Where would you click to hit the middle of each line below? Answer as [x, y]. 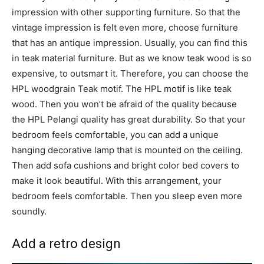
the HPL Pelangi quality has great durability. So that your [129, 119]
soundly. [29, 211]
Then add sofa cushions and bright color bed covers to [126, 165]
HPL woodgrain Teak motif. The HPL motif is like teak [122, 88]
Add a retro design [66, 243]
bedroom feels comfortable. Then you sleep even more [127, 196]
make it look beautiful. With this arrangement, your [117, 180]
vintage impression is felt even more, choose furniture [125, 27]
